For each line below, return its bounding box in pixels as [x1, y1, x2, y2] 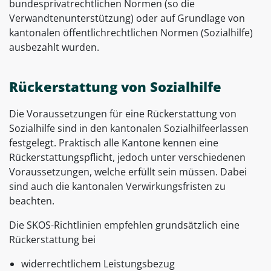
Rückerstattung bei [9, 233, 96, 247]
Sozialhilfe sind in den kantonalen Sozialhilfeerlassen [9, 122, 249, 135]
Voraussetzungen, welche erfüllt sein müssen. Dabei [9, 165, 247, 179]
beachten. [9, 194, 54, 208]
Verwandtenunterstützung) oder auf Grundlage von [9, 11, 245, 25]
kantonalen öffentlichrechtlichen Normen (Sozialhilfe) [9, 26, 253, 40]
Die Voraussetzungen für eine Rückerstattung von [9, 107, 237, 121]
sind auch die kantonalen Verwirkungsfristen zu [9, 180, 226, 194]
